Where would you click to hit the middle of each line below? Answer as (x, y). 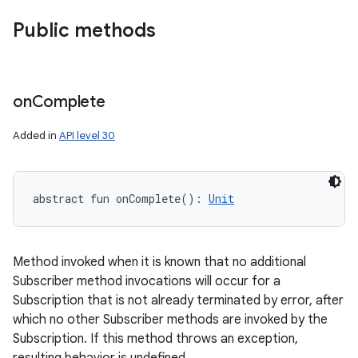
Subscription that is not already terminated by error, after (178, 300)
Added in (36, 135)
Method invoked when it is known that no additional (159, 262)
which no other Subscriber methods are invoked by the (170, 320)
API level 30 (87, 135)
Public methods (84, 30)
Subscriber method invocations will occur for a (147, 281)
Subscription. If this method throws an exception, (155, 339)
